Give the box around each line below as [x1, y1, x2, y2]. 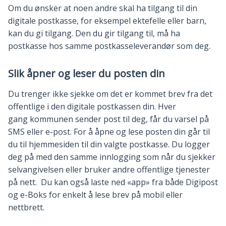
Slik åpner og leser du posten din [8, 67, 165, 81]
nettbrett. [8, 202, 44, 213]
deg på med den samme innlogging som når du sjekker [8, 151, 215, 163]
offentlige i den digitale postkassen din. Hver [8, 101, 176, 112]
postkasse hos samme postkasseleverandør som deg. [8, 40, 210, 52]
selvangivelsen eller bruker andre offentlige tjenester [8, 164, 210, 176]
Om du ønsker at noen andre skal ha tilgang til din [8, 3, 197, 14]
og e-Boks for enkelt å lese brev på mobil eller [8, 189, 183, 201]
